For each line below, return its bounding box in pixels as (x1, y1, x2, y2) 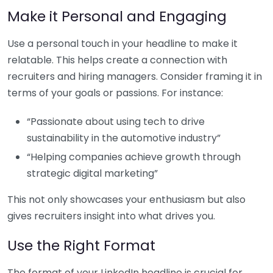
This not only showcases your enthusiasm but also (7, 192, 246, 207)
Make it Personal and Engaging (7, 5, 227, 26)
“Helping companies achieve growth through (27, 149, 241, 164)
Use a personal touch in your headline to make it (7, 36, 238, 51)
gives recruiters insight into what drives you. (7, 208, 215, 223)
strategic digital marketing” (27, 166, 158, 180)
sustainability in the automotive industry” (27, 130, 221, 145)
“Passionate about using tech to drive (27, 114, 205, 129)
